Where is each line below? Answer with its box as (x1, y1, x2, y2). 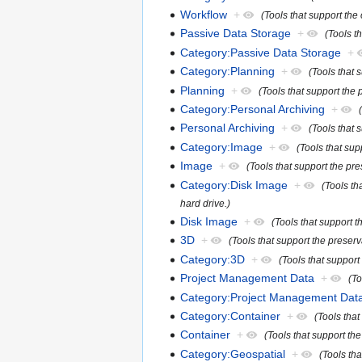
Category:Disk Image (180, 178, 288, 192)
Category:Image (180, 140, 263, 154)
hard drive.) (180, 197, 231, 208)
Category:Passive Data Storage (180, 45, 342, 59)
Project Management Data (180, 271, 315, 285)
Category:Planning (180, 65, 276, 78)
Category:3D (180, 252, 246, 266)
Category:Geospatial (180, 347, 286, 360)
